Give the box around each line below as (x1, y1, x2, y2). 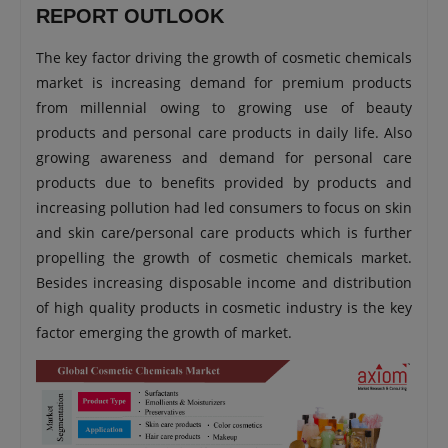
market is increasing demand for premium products (36, 73, 412, 92)
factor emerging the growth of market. (36, 323, 292, 342)
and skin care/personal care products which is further (36, 223, 412, 242)
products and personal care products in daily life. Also (36, 123, 412, 142)
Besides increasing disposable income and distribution (36, 273, 412, 292)
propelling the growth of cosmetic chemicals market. (36, 248, 412, 267)
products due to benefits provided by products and (36, 173, 412, 192)
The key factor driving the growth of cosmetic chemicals (36, 48, 412, 67)
